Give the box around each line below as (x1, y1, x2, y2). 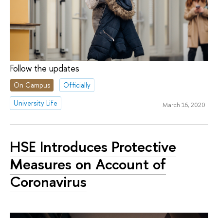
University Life (14, 98, 58, 108)
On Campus (14, 80, 51, 90)
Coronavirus (10, 171, 87, 192)
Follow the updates (10, 62, 79, 75)
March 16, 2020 (162, 100, 205, 109)
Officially (63, 80, 91, 90)
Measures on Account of (10, 153, 166, 174)
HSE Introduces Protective (10, 136, 176, 157)
